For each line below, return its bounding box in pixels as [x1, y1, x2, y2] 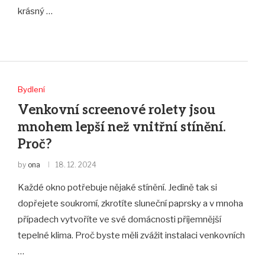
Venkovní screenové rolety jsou [17, 102, 215, 118]
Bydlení [17, 85, 45, 95]
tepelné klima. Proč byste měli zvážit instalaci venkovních [17, 230, 245, 241]
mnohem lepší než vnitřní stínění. [17, 119, 226, 135]
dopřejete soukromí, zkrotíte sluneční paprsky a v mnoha [17, 198, 243, 209]
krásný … [17, 5, 53, 17]
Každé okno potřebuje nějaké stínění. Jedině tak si [17, 182, 217, 193]
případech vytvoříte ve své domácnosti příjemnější [17, 214, 221, 225]
